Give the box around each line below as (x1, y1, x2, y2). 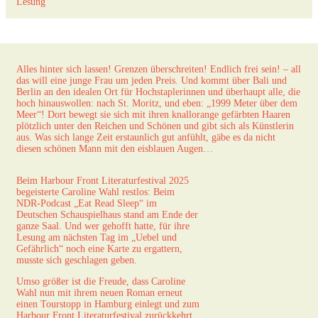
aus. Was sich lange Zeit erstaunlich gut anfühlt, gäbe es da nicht (16, 131, 275, 143)
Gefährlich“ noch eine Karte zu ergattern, (16, 243, 182, 254)
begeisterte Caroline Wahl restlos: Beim (16, 186, 175, 197)
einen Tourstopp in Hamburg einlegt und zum (16, 298, 199, 309)
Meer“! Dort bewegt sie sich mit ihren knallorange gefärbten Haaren (16, 109, 290, 120)
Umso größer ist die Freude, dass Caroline (16, 275, 185, 287)
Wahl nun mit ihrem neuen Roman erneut (16, 287, 182, 298)
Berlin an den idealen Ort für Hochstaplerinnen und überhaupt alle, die (16, 86, 300, 97)
